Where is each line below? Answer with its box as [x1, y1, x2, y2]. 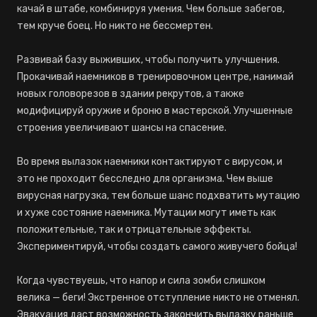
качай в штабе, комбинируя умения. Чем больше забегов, [17, 3, 284, 15]
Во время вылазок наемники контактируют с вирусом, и [17, 156, 282, 168]
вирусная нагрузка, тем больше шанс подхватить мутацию [17, 190, 300, 202]
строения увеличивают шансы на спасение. [17, 122, 226, 134]
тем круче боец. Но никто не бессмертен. [17, 20, 213, 32]
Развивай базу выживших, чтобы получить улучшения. [17, 54, 279, 66]
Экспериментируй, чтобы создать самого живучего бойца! [17, 241, 297, 253]
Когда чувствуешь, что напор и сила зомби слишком [17, 275, 265, 287]
